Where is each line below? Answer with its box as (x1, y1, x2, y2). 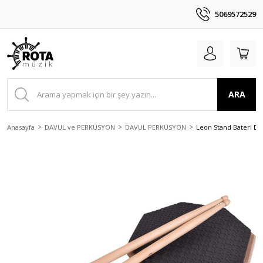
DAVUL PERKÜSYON (125, 122, 186, 131)
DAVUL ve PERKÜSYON (45, 122, 115, 131)
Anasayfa (7, 122, 35, 131)
